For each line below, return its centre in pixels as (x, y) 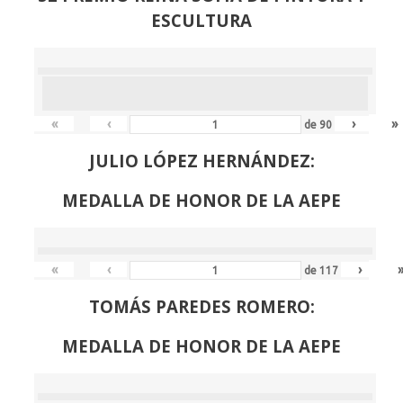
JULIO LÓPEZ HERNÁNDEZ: (201, 161)
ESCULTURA (201, 21)
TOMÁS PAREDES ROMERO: (201, 307)
